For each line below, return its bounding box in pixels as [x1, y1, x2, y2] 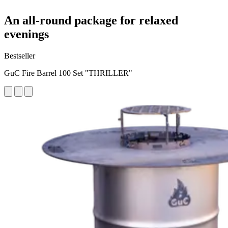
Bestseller [4, 51, 35, 60]
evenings [4, 27, 49, 41]
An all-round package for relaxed [4, 13, 178, 27]
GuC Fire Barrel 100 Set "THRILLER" [4, 68, 132, 77]
